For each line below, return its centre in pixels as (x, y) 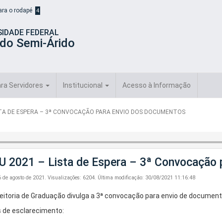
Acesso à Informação (157, 85)
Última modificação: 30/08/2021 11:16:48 (146, 178)
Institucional (83, 85)
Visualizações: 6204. (72, 178)
